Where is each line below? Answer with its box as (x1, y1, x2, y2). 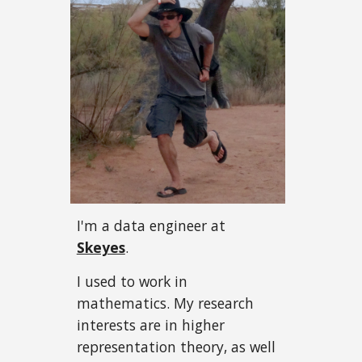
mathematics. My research (76, 293, 254, 314)
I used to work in (76, 271, 187, 292)
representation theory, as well (76, 337, 276, 357)
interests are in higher (76, 315, 225, 335)
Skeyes (76, 238, 125, 258)
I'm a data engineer (76, 216, 207, 236)
